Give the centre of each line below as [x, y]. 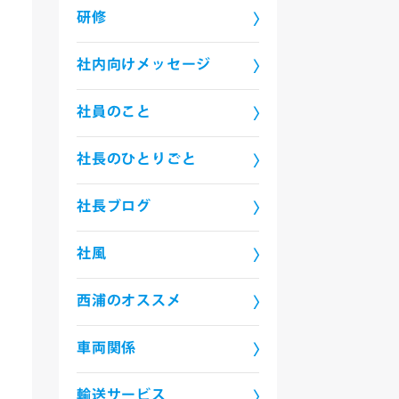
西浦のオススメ [129, 301]
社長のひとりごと [136, 160]
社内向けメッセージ [144, 65]
